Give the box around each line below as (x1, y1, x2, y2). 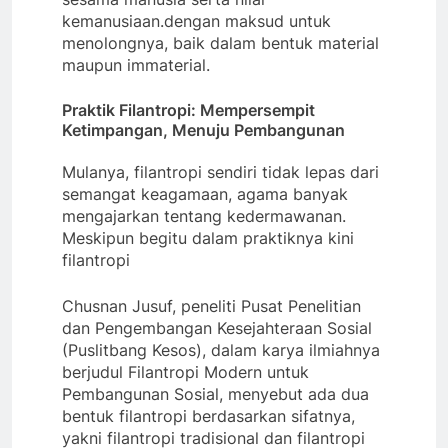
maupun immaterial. (62, 55, 215, 76)
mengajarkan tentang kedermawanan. (62, 206, 346, 227)
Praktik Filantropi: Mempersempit (62, 100, 315, 121)
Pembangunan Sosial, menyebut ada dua (62, 384, 369, 405)
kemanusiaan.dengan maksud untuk (62, 11, 331, 32)
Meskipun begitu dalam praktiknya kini (62, 228, 354, 249)
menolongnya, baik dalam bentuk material (62, 33, 379, 54)
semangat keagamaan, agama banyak (62, 184, 348, 205)
